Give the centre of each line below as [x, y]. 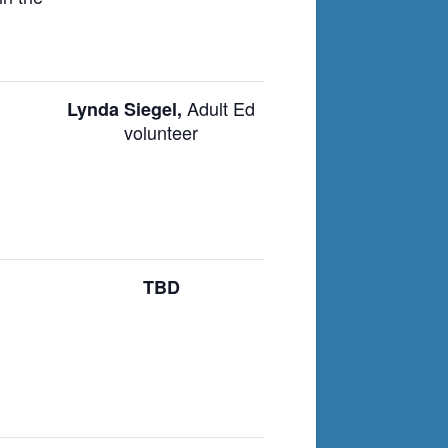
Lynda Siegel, [127, 108]
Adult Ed [221, 107]
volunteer [161, 131]
